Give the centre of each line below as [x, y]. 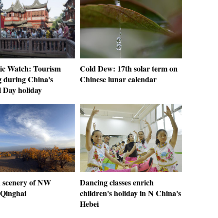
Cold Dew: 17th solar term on [129, 68]
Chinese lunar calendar [118, 79]
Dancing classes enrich [117, 182]
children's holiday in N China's [130, 193]
